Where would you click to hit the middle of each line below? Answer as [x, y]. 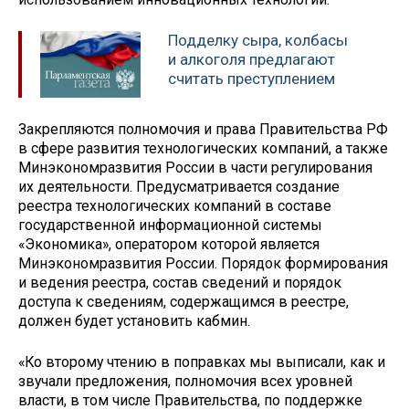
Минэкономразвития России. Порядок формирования [203, 263]
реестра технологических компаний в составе [175, 205]
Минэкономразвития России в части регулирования [195, 167]
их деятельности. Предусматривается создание [179, 186]
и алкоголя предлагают [252, 60]
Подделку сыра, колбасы [258, 41]
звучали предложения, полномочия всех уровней [185, 381]
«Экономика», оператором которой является [169, 244]
